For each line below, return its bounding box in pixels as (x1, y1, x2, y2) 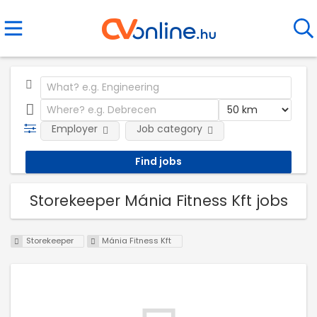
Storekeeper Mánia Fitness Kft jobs (29, 190, 288, 211)
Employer (51, 122, 98, 136)
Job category (136, 122, 202, 136)
